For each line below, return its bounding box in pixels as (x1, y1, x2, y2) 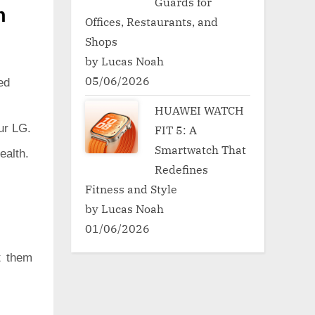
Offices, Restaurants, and (85, 13, 218, 29)
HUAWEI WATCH (155, 102, 245, 117)
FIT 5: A (155, 122, 198, 137)
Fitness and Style (85, 181, 177, 196)
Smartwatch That (155, 141, 247, 157)
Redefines (155, 161, 209, 176)
